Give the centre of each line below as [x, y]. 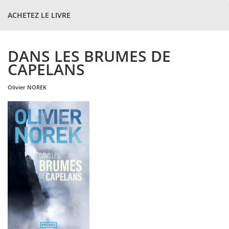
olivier [19, 87]
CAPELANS [46, 69]
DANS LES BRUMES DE [89, 56]
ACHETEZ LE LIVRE [39, 15]
